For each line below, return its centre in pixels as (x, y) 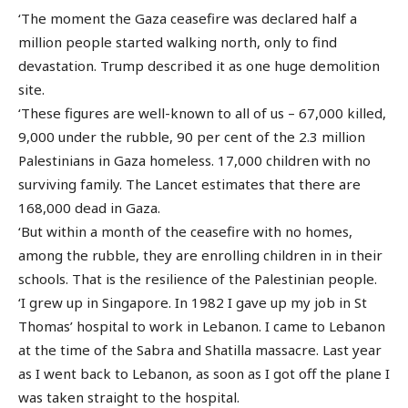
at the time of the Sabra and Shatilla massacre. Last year (200, 350)
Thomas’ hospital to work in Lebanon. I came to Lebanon (202, 326)
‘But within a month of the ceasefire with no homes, (185, 232)
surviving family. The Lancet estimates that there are (189, 184)
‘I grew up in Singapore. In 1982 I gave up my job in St (193, 303)
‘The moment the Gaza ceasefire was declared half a (188, 19)
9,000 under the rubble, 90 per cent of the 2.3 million (192, 137)
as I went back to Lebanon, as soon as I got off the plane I (204, 374)
